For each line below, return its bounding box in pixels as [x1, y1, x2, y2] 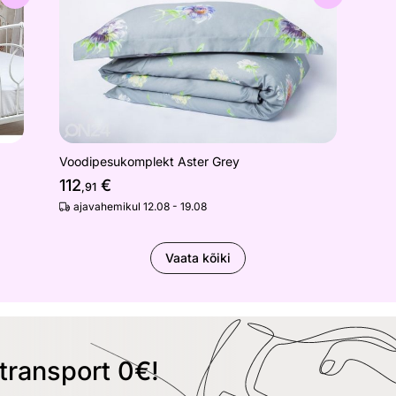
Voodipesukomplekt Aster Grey [59, 154, 240, 170]
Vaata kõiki [165, 250, 231, 266]
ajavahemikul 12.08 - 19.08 [73, 200, 208, 214]
